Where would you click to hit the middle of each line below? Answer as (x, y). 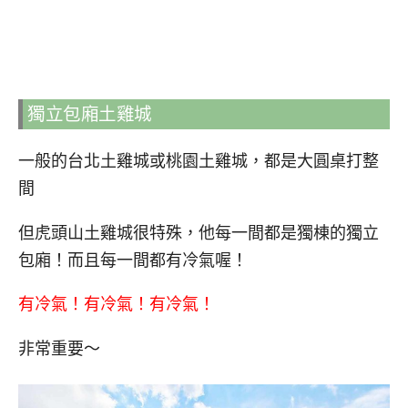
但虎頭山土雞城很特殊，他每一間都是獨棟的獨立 (199, 233)
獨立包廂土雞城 (90, 114)
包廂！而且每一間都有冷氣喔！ (133, 260)
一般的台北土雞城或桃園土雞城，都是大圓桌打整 (199, 161)
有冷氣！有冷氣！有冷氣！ (117, 305)
